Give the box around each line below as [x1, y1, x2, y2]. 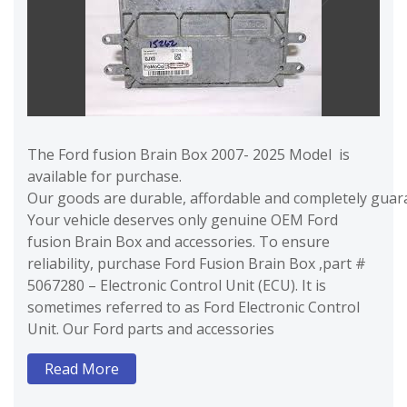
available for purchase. [27, 166, 182, 187]
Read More [45, 359, 119, 380]
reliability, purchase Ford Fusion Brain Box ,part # [27, 253, 366, 274]
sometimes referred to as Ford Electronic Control [27, 297, 360, 318]
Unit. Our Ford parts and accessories [27, 319, 274, 340]
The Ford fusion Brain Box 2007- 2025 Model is [27, 144, 350, 165]
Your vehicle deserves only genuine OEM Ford [27, 210, 338, 231]
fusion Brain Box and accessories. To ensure [27, 232, 330, 253]
